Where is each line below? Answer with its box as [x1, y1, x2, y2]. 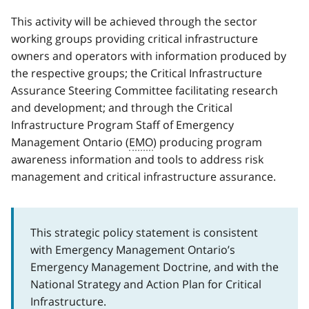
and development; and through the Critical [11, 99, 232, 115]
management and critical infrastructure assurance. [11, 168, 276, 184]
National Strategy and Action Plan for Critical [30, 276, 261, 292]
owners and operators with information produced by [11, 48, 286, 63]
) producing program [153, 134, 262, 150]
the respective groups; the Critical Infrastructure [11, 65, 262, 81]
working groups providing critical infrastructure [11, 30, 258, 46]
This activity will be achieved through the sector [11, 13, 257, 29]
